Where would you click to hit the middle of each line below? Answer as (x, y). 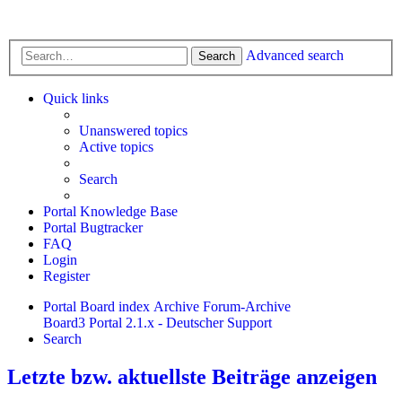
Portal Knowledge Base (110, 211)
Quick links (76, 98)
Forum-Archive (247, 306)
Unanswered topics (133, 130)
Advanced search (295, 55)
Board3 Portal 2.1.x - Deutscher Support (157, 322)
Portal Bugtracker (93, 227)
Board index (115, 306)
